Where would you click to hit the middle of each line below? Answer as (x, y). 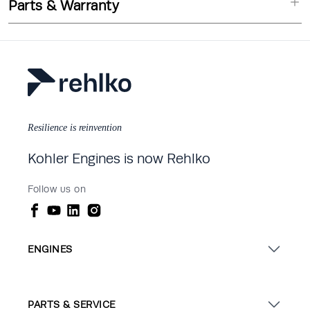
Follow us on (57, 189)
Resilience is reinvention (75, 128)
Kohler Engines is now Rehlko (119, 158)
